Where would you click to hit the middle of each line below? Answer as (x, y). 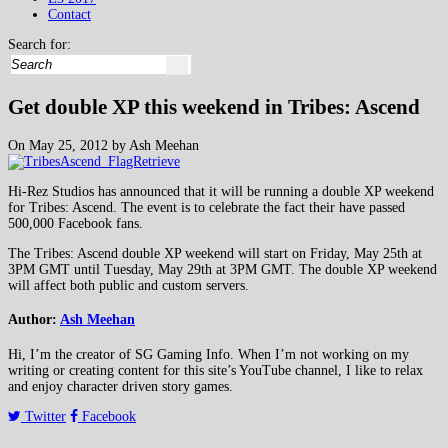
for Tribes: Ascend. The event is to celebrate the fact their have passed (206, 207)
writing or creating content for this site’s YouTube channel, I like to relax (215, 371)
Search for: (39, 44)
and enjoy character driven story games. (120, 387)
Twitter (43, 417)
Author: (34, 320)
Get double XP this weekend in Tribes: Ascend (214, 107)
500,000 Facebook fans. (75, 223)
